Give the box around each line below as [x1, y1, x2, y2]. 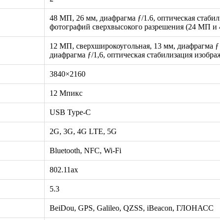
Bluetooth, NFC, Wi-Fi [50, 146, 121, 155]
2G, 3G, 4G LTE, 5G [50, 127, 117, 136]
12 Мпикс [50, 88, 82, 97]
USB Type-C [50, 108, 91, 116]
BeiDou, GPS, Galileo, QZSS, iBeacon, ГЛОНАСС [50, 203, 214, 212]
